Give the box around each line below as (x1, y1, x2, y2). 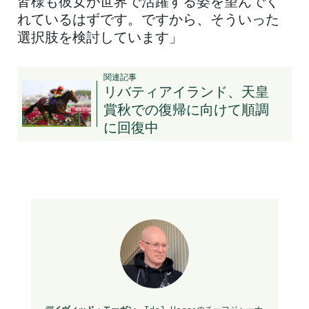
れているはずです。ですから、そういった (17, 13, 279, 28)
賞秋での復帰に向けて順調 (103, 99, 269, 119)
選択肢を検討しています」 (17, 31, 183, 46)
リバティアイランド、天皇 (103, 81, 269, 101)
